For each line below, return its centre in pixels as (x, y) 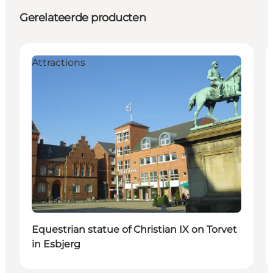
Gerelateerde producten (83, 17)
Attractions (58, 62)
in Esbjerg (56, 244)
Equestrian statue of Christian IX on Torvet (134, 229)
